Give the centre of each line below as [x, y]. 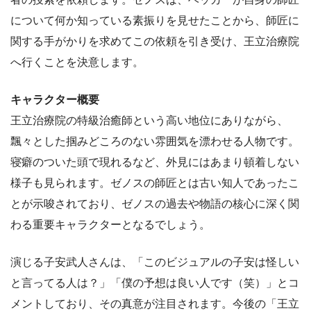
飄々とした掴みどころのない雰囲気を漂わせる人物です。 [155, 142]
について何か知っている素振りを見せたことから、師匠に [155, 21]
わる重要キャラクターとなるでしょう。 [110, 225]
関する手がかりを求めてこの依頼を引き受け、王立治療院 [155, 42]
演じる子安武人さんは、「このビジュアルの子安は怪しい [155, 262]
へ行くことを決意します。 [77, 62]
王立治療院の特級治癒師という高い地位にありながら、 [149, 121]
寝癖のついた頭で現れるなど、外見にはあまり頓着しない [155, 162]
